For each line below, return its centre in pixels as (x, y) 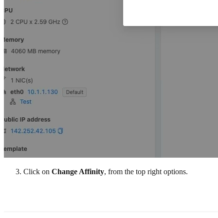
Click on (37, 171)
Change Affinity (78, 171)
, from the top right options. (146, 171)
